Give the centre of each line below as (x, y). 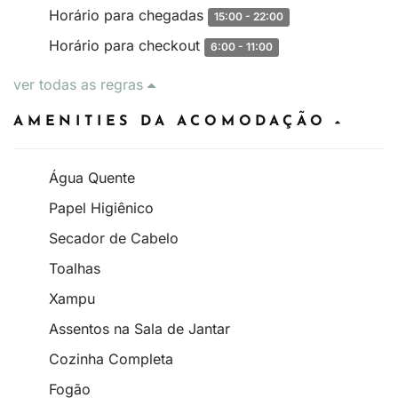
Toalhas (75, 268)
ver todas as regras (80, 84)
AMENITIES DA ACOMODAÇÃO (175, 121)
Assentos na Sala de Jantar (139, 328)
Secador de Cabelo (114, 238)
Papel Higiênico (101, 207)
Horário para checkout (127, 45)
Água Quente (92, 177)
